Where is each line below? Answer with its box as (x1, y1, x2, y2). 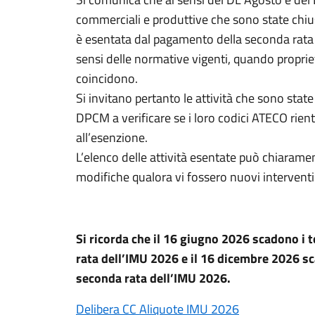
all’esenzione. (76, 128, 148, 147)
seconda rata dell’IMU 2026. (76, 269, 231, 288)
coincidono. (76, 69, 138, 88)
